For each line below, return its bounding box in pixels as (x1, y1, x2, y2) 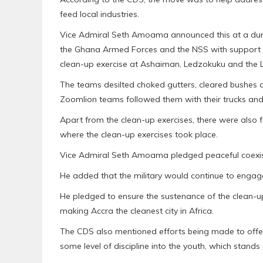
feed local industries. (60, 8, 139, 19)
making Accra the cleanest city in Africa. (60, 205, 214, 216)
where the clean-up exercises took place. (60, 129, 218, 140)
